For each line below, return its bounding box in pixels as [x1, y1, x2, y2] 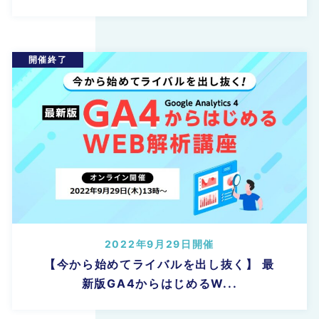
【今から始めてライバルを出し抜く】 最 [43, 256, 276, 271]
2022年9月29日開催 [104, 237, 215, 250]
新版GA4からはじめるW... [81, 276, 238, 291]
